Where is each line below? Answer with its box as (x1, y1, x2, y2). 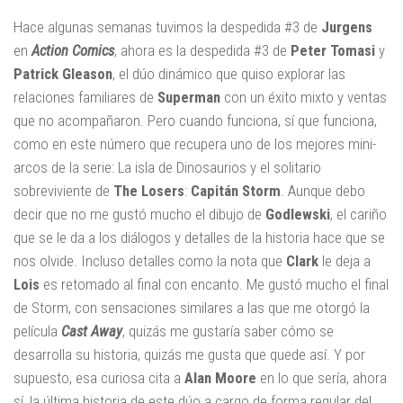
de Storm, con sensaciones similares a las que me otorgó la (13, 299, 370, 318)
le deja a (318, 252, 371, 271)
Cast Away (61, 322, 122, 341)
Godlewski (265, 205, 330, 224)
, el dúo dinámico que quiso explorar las (112, 65, 345, 84)
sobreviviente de (13, 182, 113, 201)
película (13, 322, 61, 341)
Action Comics (31, 41, 114, 60)
